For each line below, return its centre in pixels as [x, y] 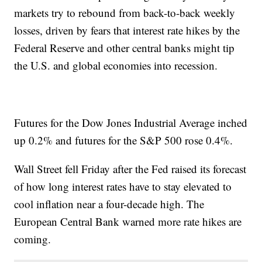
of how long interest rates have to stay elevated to [123, 187]
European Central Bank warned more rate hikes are [128, 222]
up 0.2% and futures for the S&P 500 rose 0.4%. [124, 140]
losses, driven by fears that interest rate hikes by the [127, 30]
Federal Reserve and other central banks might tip [125, 48]
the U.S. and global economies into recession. [116, 65]
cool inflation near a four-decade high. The [109, 204]
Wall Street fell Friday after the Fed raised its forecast [130, 169]
